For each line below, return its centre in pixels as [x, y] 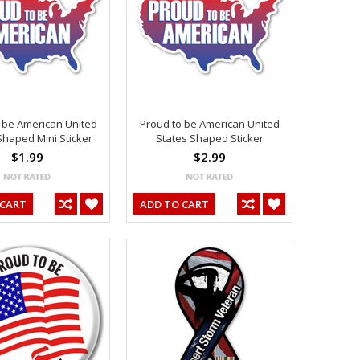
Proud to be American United [209, 123]
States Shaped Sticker [209, 138]
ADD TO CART [174, 204]
